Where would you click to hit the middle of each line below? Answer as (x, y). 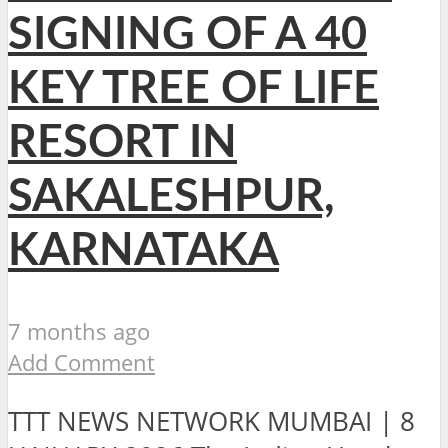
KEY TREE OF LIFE (193, 89)
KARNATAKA (143, 251)
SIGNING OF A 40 (187, 35)
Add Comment (81, 362)
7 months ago (79, 331)
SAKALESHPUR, (171, 197)
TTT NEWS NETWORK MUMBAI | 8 (211, 421)
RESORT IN (122, 143)
